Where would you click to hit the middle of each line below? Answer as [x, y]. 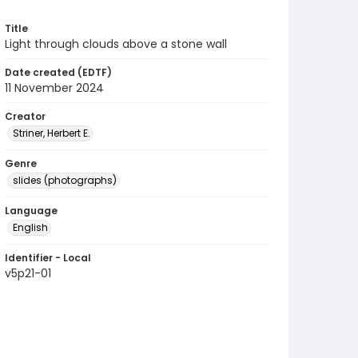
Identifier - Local [48, 258]
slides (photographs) [65, 180]
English [30, 227]
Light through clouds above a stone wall [116, 44]
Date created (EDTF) [58, 72]
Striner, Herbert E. [52, 133]
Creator [25, 116]
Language [31, 211]
